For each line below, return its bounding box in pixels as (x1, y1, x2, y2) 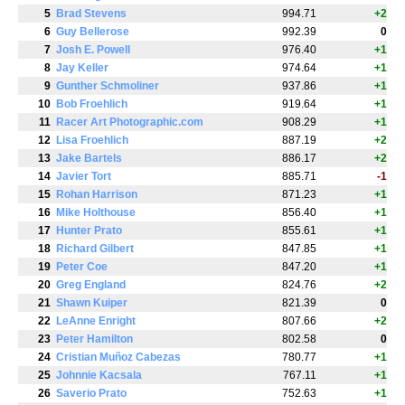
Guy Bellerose (56, 25, 129, 39)
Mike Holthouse (56, 206, 136, 220)
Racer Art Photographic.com (56, 116, 203, 129)
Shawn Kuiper (56, 297, 127, 310)
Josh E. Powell (56, 43, 130, 57)
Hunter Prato (56, 224, 122, 238)
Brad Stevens (56, 7, 127, 21)
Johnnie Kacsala (56, 369, 142, 382)
